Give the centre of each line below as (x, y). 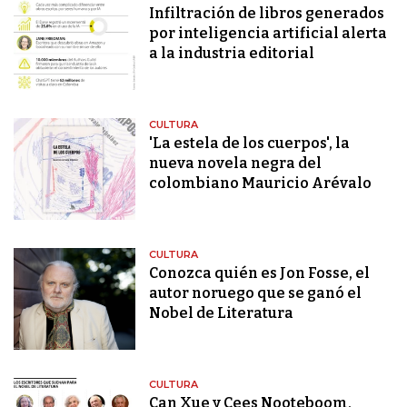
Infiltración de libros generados (267, 14)
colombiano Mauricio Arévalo (261, 184)
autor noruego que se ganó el (256, 293)
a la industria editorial (232, 54)
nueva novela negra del (236, 164)
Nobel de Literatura (222, 313)
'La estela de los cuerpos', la (250, 144)
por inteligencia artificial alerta (268, 34)
